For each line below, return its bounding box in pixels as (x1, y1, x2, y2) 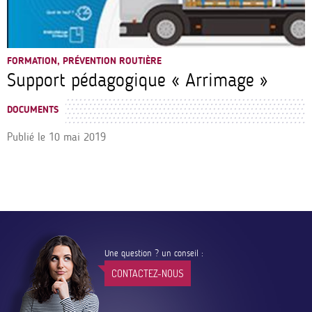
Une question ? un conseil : (104, 248, 203, 259)
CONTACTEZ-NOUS (111, 267, 184, 280)
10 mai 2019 (49, 130, 106, 143)
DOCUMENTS (7, 103, 58, 116)
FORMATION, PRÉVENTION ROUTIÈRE (7, 54, 162, 67)
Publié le (7, 130, 45, 143)
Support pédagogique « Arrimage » (7, 68, 268, 91)
